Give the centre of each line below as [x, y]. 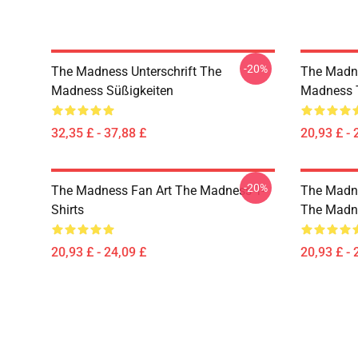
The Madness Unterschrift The [136, 72]
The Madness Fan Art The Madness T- [158, 191]
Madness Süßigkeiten [112, 91]
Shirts [68, 210]
